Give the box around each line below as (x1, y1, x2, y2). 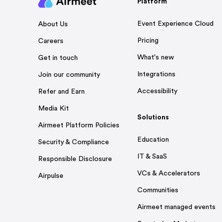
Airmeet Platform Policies (38, 121, 119, 129)
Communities (137, 187, 178, 194)
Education (137, 136, 169, 144)
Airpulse (38, 172, 63, 179)
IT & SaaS (137, 153, 167, 161)
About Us (38, 20, 68, 28)
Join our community (38, 71, 100, 78)
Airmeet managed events (137, 204, 216, 211)
